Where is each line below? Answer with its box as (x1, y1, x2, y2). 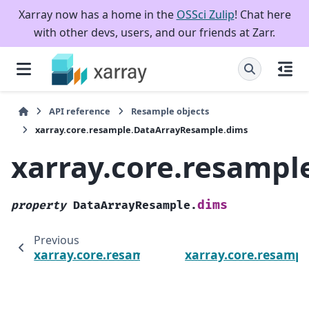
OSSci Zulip (176, 7, 235, 22)
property (11, 198, 66, 212)
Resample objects (131, 105, 210, 117)
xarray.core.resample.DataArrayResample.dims (35, 123, 248, 136)
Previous (33, 232, 79, 248)
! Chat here (234, 7, 291, 22)
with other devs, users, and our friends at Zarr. (34, 25, 275, 40)
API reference (49, 105, 111, 117)
